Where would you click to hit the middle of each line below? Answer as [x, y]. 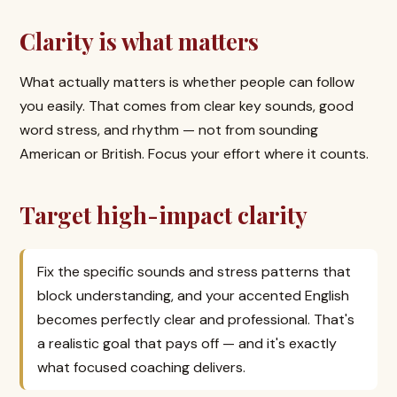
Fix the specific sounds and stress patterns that [194, 272]
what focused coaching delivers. [141, 367]
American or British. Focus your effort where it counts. [194, 154]
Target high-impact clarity [163, 215]
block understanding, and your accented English [193, 296]
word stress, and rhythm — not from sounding [169, 130]
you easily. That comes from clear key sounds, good [187, 106]
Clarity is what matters [139, 41]
